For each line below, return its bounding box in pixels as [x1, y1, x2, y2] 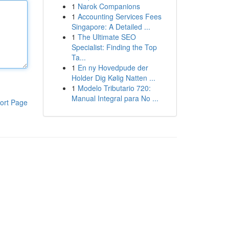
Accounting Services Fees [77, 11, 162, 21]
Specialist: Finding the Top [71, 42, 157, 52]
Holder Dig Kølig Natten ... [71, 73, 155, 83]
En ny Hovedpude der [77, 62, 148, 73]
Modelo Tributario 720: [77, 83, 151, 93]
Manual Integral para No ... [71, 93, 158, 103]
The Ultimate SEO [77, 32, 136, 42]
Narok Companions [77, 1, 140, 11]
